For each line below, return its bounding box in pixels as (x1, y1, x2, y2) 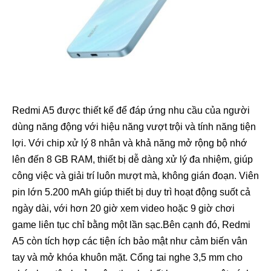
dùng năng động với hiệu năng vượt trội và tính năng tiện (12, 121, 256, 132)
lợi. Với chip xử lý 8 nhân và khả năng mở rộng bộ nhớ (12, 137, 247, 148)
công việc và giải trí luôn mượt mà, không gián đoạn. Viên (12, 170, 259, 181)
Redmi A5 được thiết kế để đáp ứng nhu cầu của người (12, 105, 250, 116)
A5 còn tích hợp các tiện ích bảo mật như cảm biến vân (12, 235, 247, 246)
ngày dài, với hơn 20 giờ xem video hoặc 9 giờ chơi (12, 203, 235, 214)
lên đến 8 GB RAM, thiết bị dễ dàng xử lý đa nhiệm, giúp (12, 154, 253, 165)
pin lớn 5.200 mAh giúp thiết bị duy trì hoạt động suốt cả (12, 186, 250, 197)
